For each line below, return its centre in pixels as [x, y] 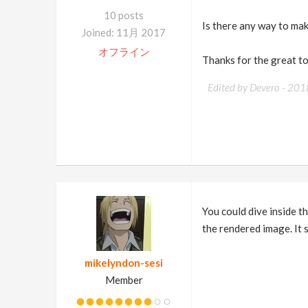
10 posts [124, 15]
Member [124, 280]
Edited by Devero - [247, 87]
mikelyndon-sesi [124, 263]
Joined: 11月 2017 [124, 32]
